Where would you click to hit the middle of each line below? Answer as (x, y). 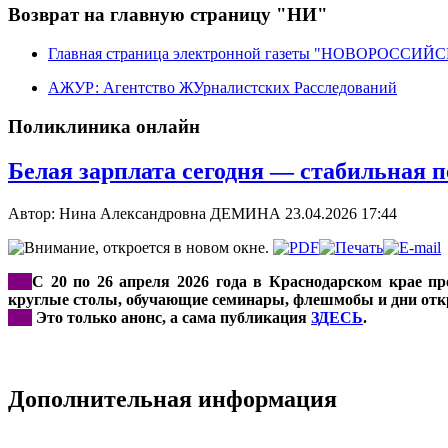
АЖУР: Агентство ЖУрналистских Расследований (222, 87)
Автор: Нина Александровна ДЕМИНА (146, 213)
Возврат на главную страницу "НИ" (168, 15)
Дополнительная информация (172, 399)
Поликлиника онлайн (104, 126)
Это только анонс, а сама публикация (171, 317)
